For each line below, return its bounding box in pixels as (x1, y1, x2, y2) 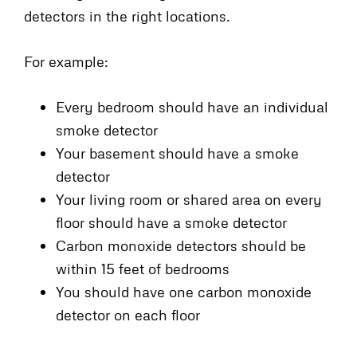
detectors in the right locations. (24, 6, 230, 25)
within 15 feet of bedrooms (56, 259, 229, 277)
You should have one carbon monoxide (56, 282, 312, 300)
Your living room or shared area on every (56, 190, 322, 208)
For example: (24, 52, 108, 70)
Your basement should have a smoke (56, 143, 299, 162)
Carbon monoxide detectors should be (56, 236, 306, 254)
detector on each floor (56, 305, 200, 324)
